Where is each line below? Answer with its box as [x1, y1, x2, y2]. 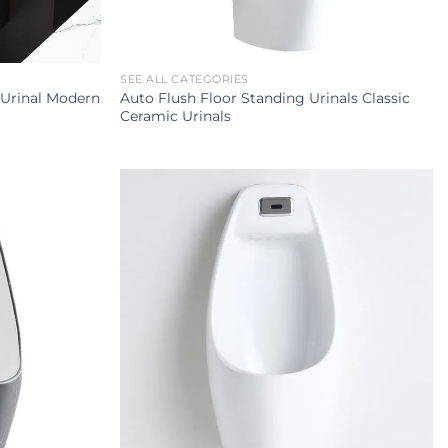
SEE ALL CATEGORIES [120, 73, 249, 87]
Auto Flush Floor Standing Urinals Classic [120, 89, 411, 108]
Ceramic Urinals [120, 107, 232, 126]
